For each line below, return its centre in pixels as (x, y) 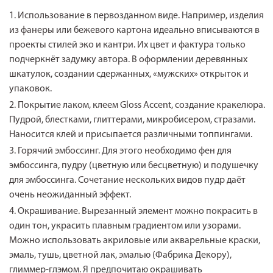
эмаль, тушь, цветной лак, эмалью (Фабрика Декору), (121, 255)
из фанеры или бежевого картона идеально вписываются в (135, 30)
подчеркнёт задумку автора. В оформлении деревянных (129, 59)
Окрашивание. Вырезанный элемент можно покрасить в (138, 211)
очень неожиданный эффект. (70, 195)
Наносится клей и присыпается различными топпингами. (131, 134)
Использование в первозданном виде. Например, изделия (141, 16)
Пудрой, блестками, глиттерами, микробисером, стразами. (133, 120)
